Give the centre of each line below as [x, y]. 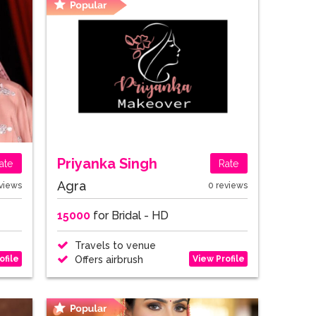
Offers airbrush [108, 260]
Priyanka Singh [107, 163]
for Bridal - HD [129, 215]
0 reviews [228, 186]
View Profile [218, 259]
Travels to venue [114, 245]
